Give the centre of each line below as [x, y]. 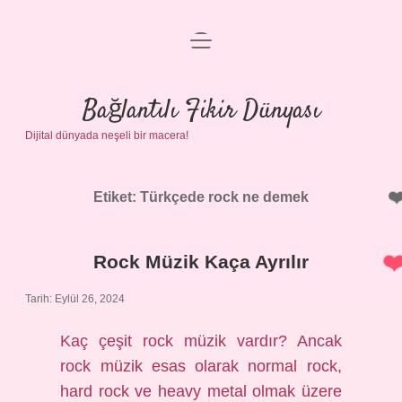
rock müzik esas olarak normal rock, [201, 366]
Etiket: [117, 197]
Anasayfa [201, 52]
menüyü [215, 39]
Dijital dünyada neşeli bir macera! [107, 135]
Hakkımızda [201, 181]
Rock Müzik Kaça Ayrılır [201, 262]
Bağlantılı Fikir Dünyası [201, 111]
